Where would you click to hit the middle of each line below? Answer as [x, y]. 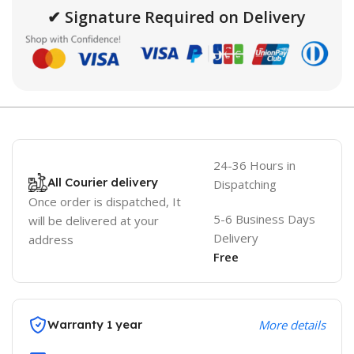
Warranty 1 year [95, 324]
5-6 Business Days [264, 218]
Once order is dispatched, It [105, 201]
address [51, 239]
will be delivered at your [94, 220]
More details [292, 324]
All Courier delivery [103, 182]
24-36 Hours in [254, 165]
